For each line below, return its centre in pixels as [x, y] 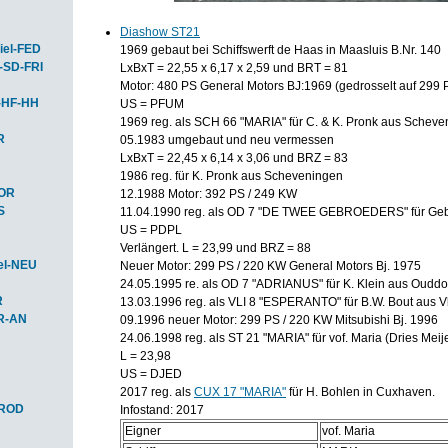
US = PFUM [152, 104]
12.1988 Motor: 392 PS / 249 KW [208, 194]
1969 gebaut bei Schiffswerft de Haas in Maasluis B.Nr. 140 [280, 50]
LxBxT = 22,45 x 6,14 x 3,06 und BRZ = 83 [234, 158]
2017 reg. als [157, 392]
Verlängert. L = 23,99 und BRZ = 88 [215, 248]
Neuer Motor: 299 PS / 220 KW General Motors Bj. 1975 [270, 266]
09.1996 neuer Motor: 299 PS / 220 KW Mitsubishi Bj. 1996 [279, 320]
